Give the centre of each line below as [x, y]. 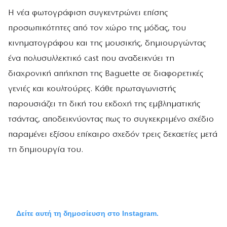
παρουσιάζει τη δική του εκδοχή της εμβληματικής [104, 104]
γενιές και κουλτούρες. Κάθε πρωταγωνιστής [92, 89]
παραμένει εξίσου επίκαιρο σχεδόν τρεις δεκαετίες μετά [113, 135]
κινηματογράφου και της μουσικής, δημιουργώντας [107, 44]
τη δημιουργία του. [46, 150]
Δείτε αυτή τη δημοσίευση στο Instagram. [90, 213]
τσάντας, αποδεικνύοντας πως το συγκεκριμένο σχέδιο [111, 120]
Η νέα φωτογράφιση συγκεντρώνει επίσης [88, 13]
